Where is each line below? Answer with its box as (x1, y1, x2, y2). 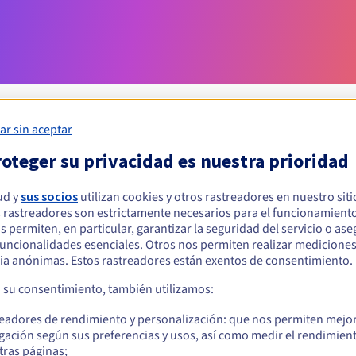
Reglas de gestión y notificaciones (62, 265, 294, 284)
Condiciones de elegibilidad (62, 158, 294, 184)
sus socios (21, 188, 78, 204)
